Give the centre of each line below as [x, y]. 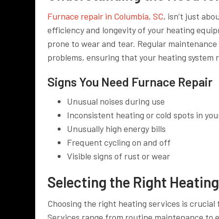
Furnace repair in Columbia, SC [105, 16]
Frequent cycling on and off [119, 142]
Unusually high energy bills [116, 128]
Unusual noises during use [116, 101]
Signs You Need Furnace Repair [130, 81]
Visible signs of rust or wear [119, 156]
